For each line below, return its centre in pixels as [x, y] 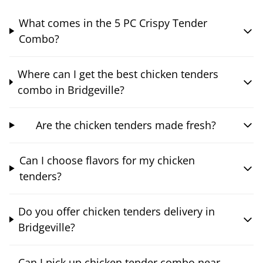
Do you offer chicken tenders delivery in [117, 211]
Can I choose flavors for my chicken [107, 160]
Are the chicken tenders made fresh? [126, 125]
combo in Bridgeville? [71, 90]
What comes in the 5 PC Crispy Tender [113, 23]
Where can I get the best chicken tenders [118, 74]
